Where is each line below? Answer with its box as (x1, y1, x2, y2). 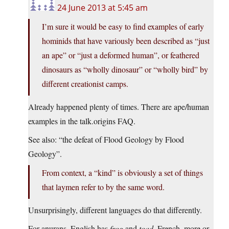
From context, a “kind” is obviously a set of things (42, 167, 203, 178)
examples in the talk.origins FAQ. (28, 116, 135, 127)
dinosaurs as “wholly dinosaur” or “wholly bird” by (42, 64, 208, 75)
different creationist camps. (42, 78, 128, 89)
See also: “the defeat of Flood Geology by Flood (28, 134, 184, 145)
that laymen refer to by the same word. (42, 181, 165, 193)
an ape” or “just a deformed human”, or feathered (42, 50, 199, 61)
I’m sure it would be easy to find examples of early (42, 21, 204, 32)
